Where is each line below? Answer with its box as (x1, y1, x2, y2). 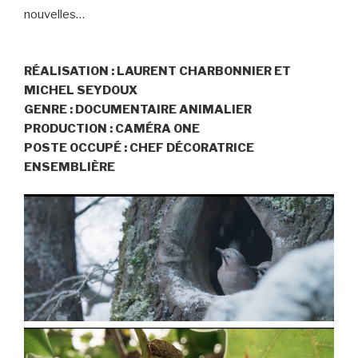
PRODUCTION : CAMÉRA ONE (24, 121, 200, 136)
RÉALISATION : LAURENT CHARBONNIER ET (24, 63, 291, 78)
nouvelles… (24, 7, 85, 22)
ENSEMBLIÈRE (24, 159, 115, 174)
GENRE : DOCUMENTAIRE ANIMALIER (24, 101, 252, 117)
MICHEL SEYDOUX (24, 82, 137, 97)
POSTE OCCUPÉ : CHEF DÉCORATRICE (24, 140, 254, 155)
